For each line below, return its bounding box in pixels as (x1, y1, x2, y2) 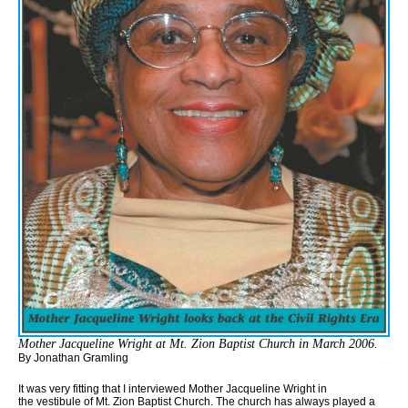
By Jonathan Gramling (18, 351, 128, 364)
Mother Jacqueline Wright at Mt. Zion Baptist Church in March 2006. (18, 336, 378, 351)
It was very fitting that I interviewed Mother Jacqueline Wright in (18, 382, 327, 395)
